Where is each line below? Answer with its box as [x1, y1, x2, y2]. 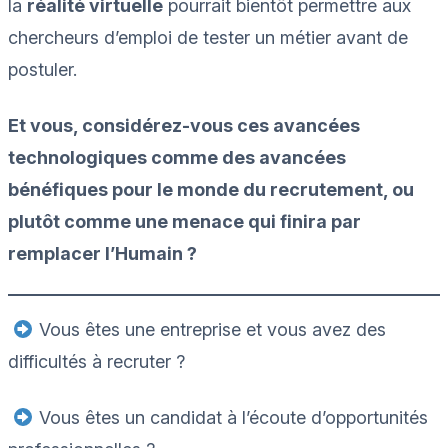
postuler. [8, 58, 82, 80]
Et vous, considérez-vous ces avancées [8, 114, 360, 136]
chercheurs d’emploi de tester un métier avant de [8, 26, 408, 48]
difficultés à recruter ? [8, 350, 185, 372]
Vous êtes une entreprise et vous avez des [33, 318, 386, 340]
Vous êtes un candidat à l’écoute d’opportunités [33, 406, 428, 428]
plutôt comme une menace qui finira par [8, 210, 361, 232]
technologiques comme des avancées [8, 146, 346, 168]
